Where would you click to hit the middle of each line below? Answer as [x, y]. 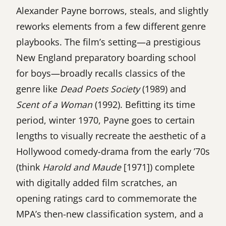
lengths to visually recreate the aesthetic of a [111, 135]
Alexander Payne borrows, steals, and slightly [112, 10]
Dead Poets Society [100, 89]
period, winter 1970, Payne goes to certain [105, 120]
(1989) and [163, 89]
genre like [38, 89]
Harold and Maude [82, 167]
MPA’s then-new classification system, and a [110, 214]
